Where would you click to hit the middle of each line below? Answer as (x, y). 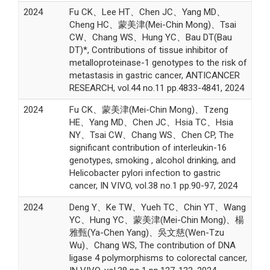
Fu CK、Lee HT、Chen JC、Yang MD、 (147, 12)
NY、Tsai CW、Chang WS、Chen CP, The (151, 135)
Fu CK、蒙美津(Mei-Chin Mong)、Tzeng (149, 109)
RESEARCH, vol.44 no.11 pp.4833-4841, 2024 (156, 88)
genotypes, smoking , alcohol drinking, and (152, 160)
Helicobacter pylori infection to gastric (145, 173)
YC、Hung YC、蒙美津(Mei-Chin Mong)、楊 (156, 220)
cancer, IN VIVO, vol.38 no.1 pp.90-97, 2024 (153, 185)
